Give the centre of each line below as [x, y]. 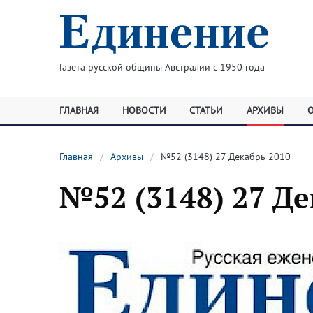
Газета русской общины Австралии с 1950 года [162, 67]
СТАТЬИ [206, 110]
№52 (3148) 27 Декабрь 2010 [226, 156]
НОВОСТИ [144, 110]
